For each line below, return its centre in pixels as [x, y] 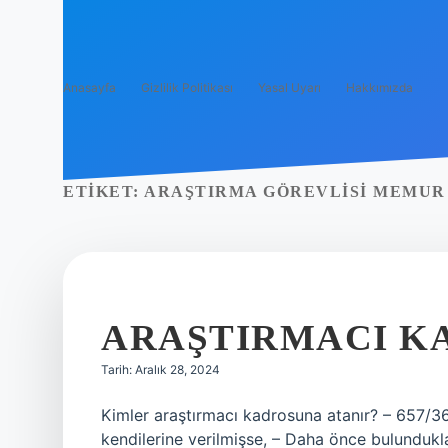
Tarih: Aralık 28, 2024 [160, 369]
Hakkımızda [379, 87]
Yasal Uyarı [289, 87]
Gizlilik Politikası [187, 87]
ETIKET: [103, 191]
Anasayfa [89, 87]
